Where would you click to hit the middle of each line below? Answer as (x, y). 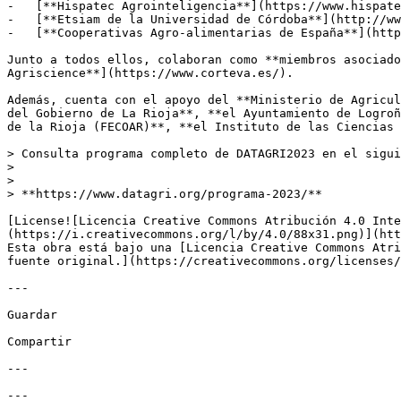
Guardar (32, 315)
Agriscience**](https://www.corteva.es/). (158, 73)
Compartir (39, 341)
